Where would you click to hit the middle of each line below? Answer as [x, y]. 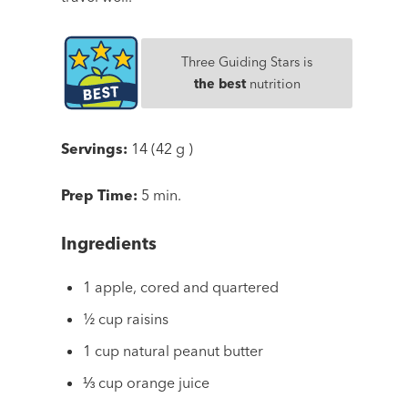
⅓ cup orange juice [147, 382]
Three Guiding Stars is [247, 62]
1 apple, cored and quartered [181, 286]
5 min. [162, 195]
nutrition [273, 84]
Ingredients [109, 244]
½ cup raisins [126, 318]
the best [219, 84]
